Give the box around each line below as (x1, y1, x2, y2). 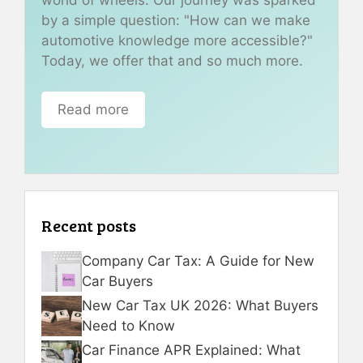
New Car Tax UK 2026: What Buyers (82, 297, 318, 314)
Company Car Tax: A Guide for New (82, 252, 314, 269)
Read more (58, 101, 129, 117)
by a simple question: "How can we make (41, 11, 310, 28)
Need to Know (82, 317, 175, 334)
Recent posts (41, 213, 136, 237)
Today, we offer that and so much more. (41, 52, 303, 69)
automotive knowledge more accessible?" (41, 32, 313, 49)
